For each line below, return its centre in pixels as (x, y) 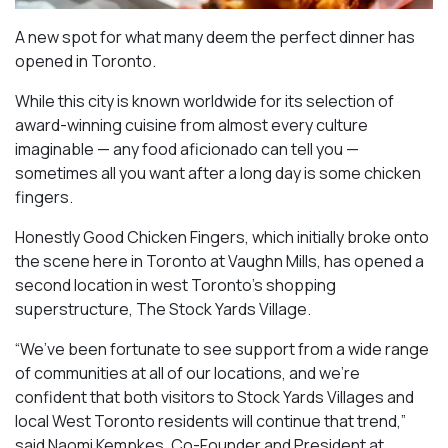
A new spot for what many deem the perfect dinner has (215, 37)
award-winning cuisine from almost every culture (191, 125)
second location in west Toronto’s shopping (175, 285)
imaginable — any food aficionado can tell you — (187, 149)
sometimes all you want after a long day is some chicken (218, 173)
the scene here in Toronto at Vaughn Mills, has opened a (219, 261)
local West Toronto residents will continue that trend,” (210, 421)
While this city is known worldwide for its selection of (204, 101)
